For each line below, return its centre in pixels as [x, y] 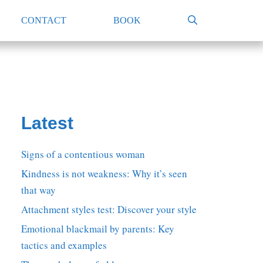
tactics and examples [64, 245]
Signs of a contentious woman [83, 154]
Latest [47, 123]
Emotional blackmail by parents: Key [98, 229]
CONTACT [44, 20]
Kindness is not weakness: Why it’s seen [104, 173]
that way [38, 190]
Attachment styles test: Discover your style [109, 209]
